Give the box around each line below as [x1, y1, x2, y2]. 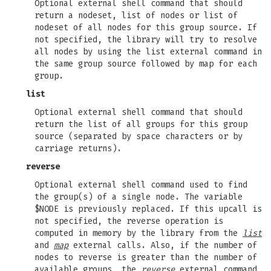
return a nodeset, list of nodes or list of [34, 10, 238, 21]
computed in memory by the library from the [34, 228, 243, 238]
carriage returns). [34, 143, 122, 154]
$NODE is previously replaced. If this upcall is [34, 204, 262, 214]
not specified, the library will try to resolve [34, 34, 257, 45]
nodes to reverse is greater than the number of [34, 252, 257, 263]
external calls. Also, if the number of [68, 240, 257, 250]
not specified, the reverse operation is [34, 216, 223, 226]
